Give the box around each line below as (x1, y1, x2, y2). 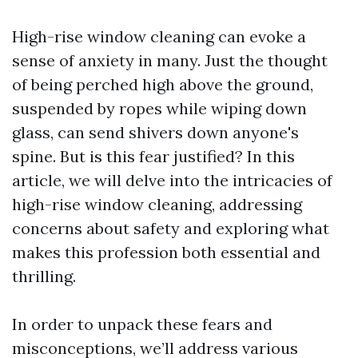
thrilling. (12, 266, 76, 286)
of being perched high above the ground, (12, 74, 313, 94)
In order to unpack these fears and (12, 314, 272, 334)
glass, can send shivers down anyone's (12, 122, 299, 142)
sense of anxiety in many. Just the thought (12, 50, 328, 70)
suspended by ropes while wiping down (12, 98, 307, 118)
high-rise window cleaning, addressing (12, 194, 302, 214)
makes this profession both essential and (12, 242, 320, 262)
